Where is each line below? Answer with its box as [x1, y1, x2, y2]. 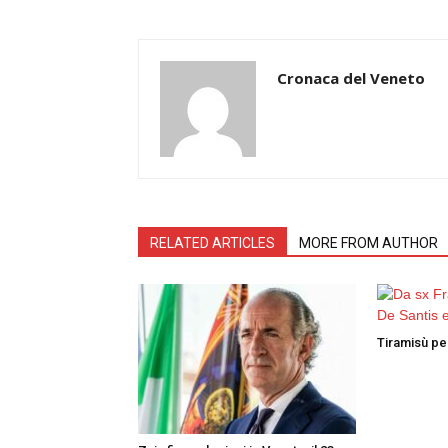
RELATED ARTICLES [150, 234, 275, 251]
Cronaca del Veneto [277, 67, 425, 88]
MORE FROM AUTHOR [299, 234, 438, 251]
